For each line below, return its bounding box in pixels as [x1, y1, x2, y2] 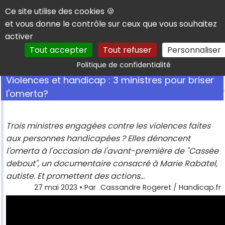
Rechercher [152, 53, 207, 66]
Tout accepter [30, 44, 87, 56]
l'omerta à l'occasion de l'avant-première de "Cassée [6, 145, 218, 157]
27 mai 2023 [34, 182, 77, 193]
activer [5, 31, 33, 42]
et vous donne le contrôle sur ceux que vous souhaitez [5, 18, 217, 30]
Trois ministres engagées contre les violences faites [6, 120, 210, 132]
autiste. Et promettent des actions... [6, 170, 145, 182]
